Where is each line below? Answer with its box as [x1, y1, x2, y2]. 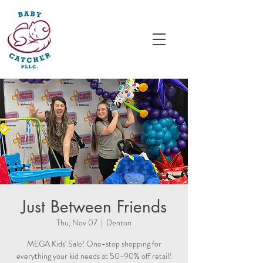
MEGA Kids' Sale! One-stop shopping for [26, 238, 161, 249]
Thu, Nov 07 [56, 217, 97, 228]
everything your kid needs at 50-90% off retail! [16, 250, 171, 262]
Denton [106, 217, 131, 228]
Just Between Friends [21, 196, 167, 217]
